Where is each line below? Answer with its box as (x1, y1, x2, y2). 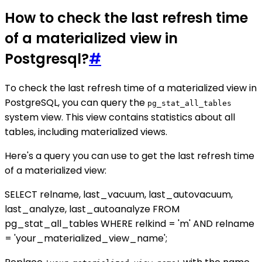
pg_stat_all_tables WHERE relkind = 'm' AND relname (5, 217, 254, 231)
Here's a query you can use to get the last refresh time (5, 149, 254, 163)
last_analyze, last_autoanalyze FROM (5, 202, 180, 216)
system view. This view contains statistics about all (5, 111, 235, 125)
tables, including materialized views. (5, 125, 167, 139)
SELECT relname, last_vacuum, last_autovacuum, (5, 188, 233, 202)
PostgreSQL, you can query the (5, 96, 147, 110)
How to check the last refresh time (5, 8, 248, 28)
